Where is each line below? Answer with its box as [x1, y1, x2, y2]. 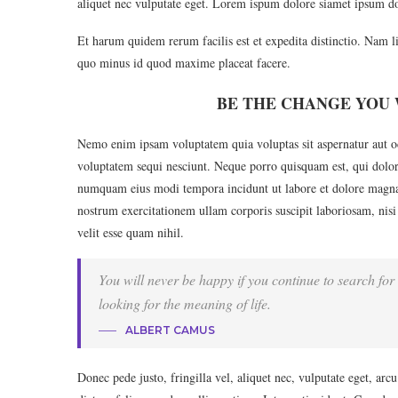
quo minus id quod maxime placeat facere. [77, 54, 291, 71]
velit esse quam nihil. [77, 224, 184, 241]
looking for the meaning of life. [99, 294, 271, 313]
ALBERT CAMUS [125, 323, 215, 337]
